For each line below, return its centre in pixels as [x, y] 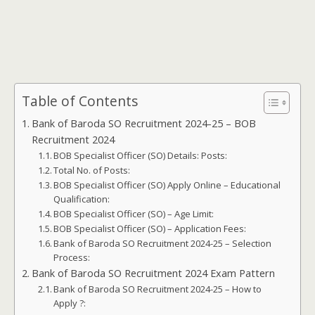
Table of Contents [80, 101]
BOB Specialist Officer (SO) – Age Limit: [135, 213]
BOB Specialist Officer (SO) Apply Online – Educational [167, 185]
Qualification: [83, 199]
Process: [73, 257]
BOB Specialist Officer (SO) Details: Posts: [141, 155]
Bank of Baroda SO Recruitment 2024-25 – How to [158, 289]
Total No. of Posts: [92, 170]
